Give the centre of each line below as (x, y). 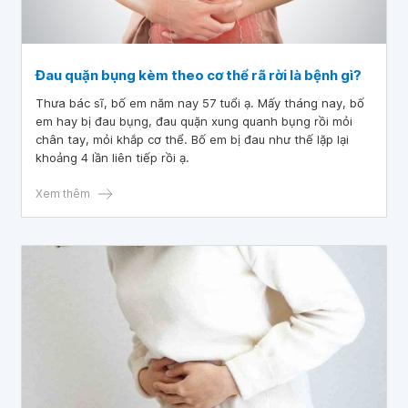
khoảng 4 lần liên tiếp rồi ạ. (112, 158)
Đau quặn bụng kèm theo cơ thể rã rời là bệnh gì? (199, 75)
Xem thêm (63, 194)
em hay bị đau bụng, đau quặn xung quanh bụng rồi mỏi (194, 121)
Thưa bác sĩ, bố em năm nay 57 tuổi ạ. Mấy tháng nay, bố (200, 103)
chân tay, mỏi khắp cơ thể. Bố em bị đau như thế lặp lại (192, 139)
